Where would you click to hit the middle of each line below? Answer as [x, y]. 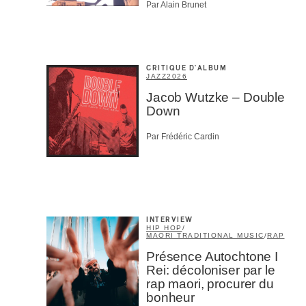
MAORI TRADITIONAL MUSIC [205, 235]
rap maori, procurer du [210, 283]
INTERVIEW [170, 220]
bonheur [170, 297]
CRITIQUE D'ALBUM [186, 69]
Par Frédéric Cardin [183, 136]
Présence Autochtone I [212, 256]
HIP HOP [164, 227]
